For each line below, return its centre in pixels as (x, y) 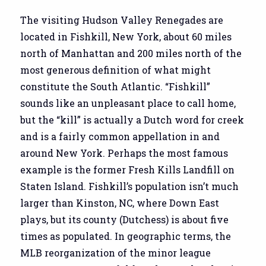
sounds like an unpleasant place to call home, (128, 103)
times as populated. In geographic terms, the (126, 236)
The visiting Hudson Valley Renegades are (122, 20)
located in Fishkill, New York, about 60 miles (126, 36)
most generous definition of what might (116, 69)
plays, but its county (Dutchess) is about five (125, 219)
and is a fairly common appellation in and (120, 136)
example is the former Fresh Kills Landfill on (128, 169)
